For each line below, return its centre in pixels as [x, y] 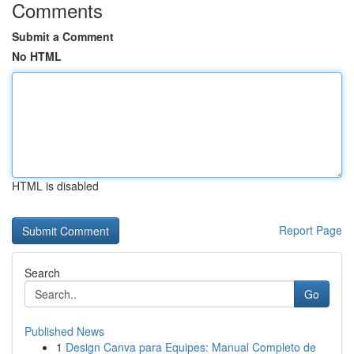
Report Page [311, 230]
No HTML [37, 56]
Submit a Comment [63, 36]
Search [42, 273]
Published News [64, 331]
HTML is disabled [55, 186]
